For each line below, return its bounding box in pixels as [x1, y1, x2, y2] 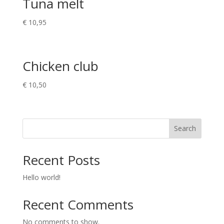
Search [174, 123, 196, 133]
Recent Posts [22, 150, 100, 169]
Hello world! [22, 172, 60, 182]
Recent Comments [22, 195, 133, 213]
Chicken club [22, 57, 98, 75]
